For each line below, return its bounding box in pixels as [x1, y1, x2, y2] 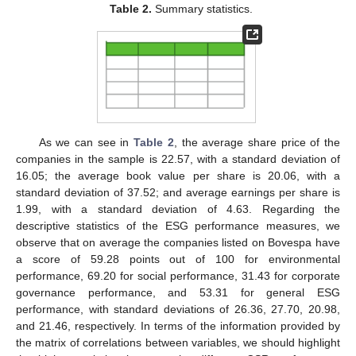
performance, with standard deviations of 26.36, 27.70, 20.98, [16, 303, 340, 316]
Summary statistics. [152, 2, 253, 16]
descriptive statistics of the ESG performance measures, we [16, 219, 340, 233]
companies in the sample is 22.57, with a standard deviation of [16, 153, 340, 166]
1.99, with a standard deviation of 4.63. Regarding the [16, 203, 340, 216]
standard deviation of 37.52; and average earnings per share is [16, 186, 340, 199]
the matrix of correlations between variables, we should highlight [16, 336, 340, 350]
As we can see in [38, 136, 134, 149]
